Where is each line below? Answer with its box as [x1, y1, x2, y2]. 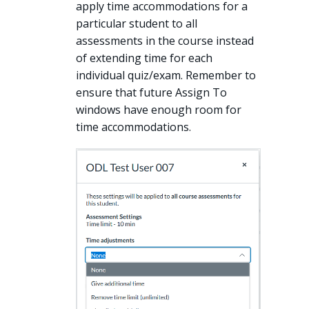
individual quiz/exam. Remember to [76, 68, 256, 83]
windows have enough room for [76, 102, 241, 118]
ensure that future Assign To [76, 85, 227, 101]
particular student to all [76, 16, 197, 32]
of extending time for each [76, 50, 212, 66]
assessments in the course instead [76, 33, 254, 49]
